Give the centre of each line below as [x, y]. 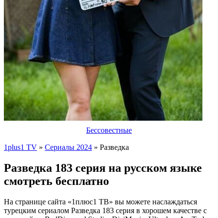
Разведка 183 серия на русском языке [103, 168]
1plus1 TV [20, 147]
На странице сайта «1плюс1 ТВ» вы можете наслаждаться [100, 201]
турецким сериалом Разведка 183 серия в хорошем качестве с [105, 210]
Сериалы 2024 [68, 147]
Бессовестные [109, 130]
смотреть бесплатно [56, 181]
